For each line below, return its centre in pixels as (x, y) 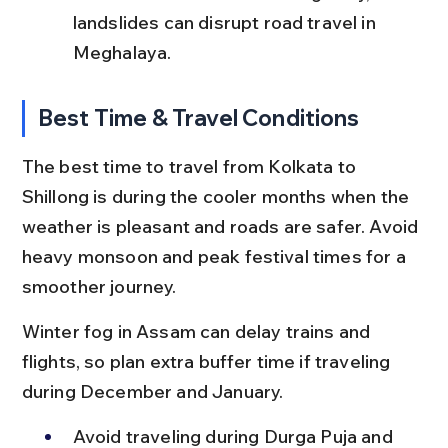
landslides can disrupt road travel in (226, 22)
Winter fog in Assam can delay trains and (198, 331)
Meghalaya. (122, 52)
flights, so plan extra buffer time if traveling (208, 361)
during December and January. (152, 391)
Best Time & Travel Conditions (199, 117)
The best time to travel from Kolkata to (191, 166)
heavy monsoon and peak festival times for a (215, 256)
